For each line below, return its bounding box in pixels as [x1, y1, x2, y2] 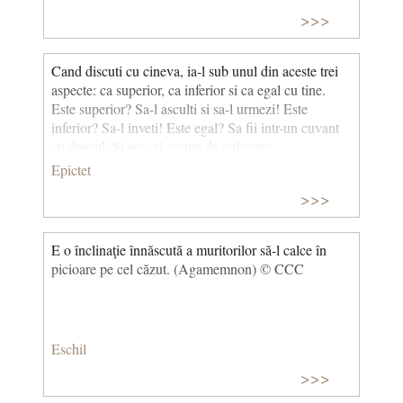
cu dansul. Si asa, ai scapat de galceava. [51, 137, 275, 157]
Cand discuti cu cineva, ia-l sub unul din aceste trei [51, 61, 338, 81]
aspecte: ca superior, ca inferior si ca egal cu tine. [51, 80, 326, 100]
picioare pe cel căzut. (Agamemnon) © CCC [51, 259, 304, 279]
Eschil [51, 338, 86, 358]
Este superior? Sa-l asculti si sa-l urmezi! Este [51, 99, 308, 119]
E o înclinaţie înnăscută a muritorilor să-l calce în [51, 240, 327, 260]
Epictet [51, 159, 91, 179]
